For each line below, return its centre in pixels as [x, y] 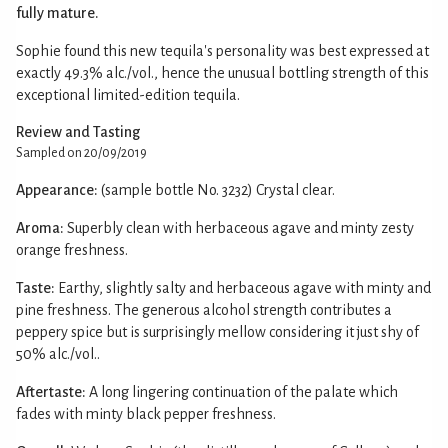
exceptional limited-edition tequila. [128, 94]
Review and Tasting [78, 131]
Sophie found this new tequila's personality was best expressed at [222, 50]
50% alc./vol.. [58, 353]
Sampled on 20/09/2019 [81, 152]
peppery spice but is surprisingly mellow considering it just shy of [217, 331]
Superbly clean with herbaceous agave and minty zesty [240, 227]
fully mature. [57, 12]
